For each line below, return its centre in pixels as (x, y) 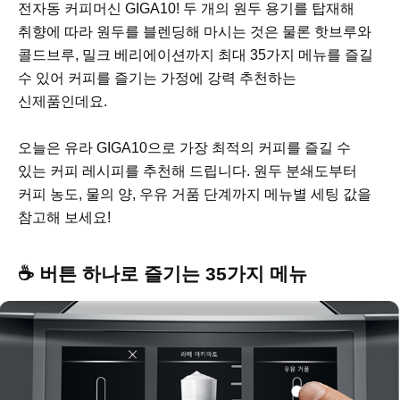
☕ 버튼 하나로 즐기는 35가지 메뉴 (162, 273)
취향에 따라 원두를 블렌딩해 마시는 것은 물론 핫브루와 (195, 31)
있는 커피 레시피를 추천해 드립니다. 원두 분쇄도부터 (187, 171)
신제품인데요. (64, 101)
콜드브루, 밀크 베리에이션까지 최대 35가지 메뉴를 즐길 (196, 54)
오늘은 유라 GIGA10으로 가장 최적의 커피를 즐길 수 (184, 147)
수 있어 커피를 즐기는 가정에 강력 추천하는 (157, 78)
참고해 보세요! (64, 217)
